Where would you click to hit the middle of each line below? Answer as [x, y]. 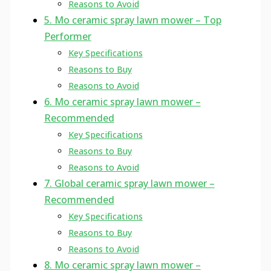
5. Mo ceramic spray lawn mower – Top [132, 20]
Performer [67, 37]
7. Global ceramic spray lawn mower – [129, 184]
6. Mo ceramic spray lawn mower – [122, 102]
